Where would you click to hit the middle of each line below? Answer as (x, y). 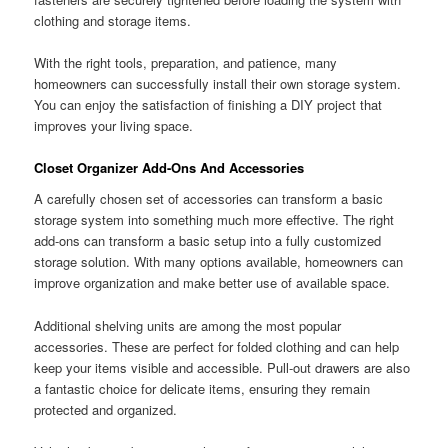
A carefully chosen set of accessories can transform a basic (209, 199)
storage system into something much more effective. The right (214, 220)
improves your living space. (114, 125)
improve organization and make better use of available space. (212, 283)
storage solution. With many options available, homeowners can (219, 262)
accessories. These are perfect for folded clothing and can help (217, 346)
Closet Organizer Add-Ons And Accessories (169, 167)
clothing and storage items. (113, 20)
